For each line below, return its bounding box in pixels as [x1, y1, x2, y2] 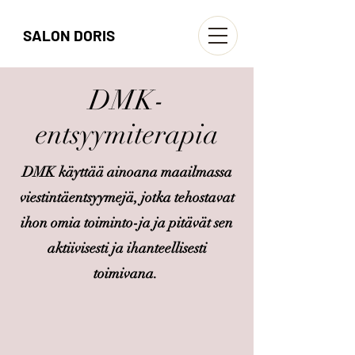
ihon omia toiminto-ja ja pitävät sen [21, 214, 233, 231]
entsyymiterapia [35, 117, 219, 151]
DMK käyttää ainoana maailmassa [21, 163, 232, 181]
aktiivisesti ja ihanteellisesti [47, 239, 207, 257]
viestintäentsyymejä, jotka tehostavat [19, 189, 235, 206]
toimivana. [93, 265, 161, 282]
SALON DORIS [23, 26, 115, 44]
